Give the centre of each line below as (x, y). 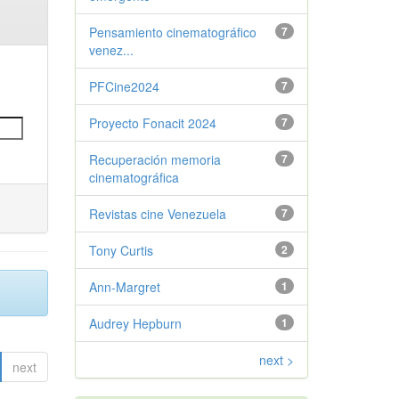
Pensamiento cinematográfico (172, 32)
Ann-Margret (124, 287)
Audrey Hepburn (135, 323)
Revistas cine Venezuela (157, 214)
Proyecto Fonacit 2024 (152, 123)
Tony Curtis (121, 250)
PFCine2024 (124, 86)
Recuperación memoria (155, 159)
